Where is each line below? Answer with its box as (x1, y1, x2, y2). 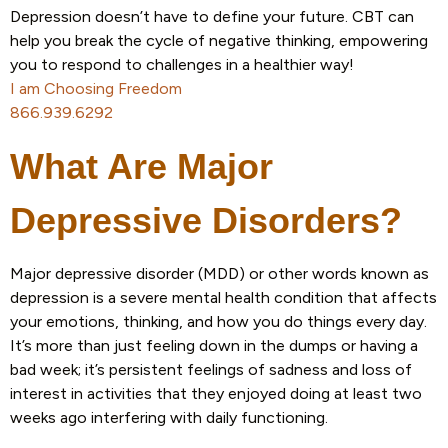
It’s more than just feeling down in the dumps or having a (10, 336, 418, 356)
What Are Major (10, 145, 273, 187)
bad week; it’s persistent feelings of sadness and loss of (10, 360, 412, 380)
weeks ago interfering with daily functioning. (10, 408, 328, 428)
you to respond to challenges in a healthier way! (10, 55, 354, 75)
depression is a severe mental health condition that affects (10, 288, 437, 308)
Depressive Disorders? (10, 199, 402, 241)
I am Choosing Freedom (10, 79, 182, 99)
